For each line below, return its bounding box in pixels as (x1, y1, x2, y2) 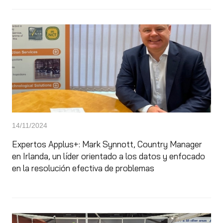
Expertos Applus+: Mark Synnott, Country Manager (12, 139, 202, 149)
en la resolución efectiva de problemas (12, 163, 154, 173)
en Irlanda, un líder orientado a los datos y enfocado (12, 151, 205, 161)
